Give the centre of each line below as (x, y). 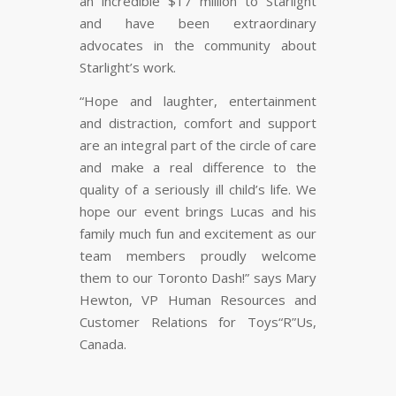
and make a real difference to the (198, 167)
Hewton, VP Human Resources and (198, 299)
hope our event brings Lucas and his (198, 211)
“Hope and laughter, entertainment (198, 100)
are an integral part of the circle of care (198, 145)
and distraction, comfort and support (198, 122)
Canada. (103, 343)
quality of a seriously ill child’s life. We (198, 189)
